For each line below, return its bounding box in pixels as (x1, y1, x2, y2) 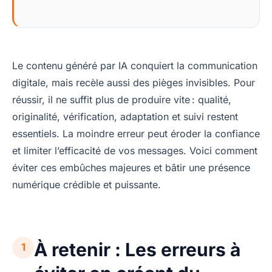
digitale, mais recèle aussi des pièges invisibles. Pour (12, 76, 255, 89)
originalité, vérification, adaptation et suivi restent (12, 110, 238, 123)
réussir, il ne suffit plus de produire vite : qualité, (12, 93, 231, 106)
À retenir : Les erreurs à (34, 238, 240, 260)
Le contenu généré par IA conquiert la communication (12, 59, 257, 72)
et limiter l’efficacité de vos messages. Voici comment (12, 144, 257, 157)
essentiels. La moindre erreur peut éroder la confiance (12, 127, 260, 140)
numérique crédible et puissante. (12, 178, 161, 191)
